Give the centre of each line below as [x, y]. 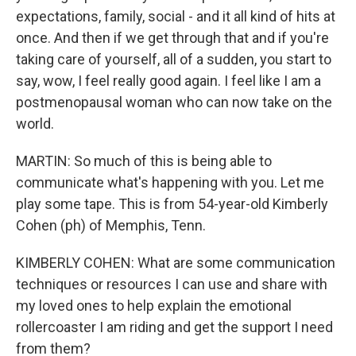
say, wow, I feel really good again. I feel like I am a [168, 81]
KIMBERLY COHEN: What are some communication [176, 263]
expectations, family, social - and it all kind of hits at [176, 16]
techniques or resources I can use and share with [172, 284]
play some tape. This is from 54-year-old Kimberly [172, 204]
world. [35, 124]
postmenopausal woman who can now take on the [174, 102]
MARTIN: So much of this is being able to [144, 161]
